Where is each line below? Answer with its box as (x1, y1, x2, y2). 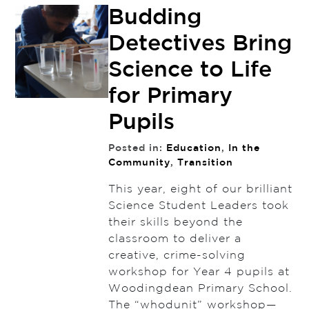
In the (228, 144, 260, 153)
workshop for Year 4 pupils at (108, 267, 290, 278)
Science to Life (108, 61, 272, 81)
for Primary (108, 87, 232, 107)
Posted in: (108, 144, 166, 153)
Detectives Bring (108, 34, 292, 54)
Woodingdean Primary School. (108, 283, 292, 295)
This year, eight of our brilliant (108, 184, 292, 195)
